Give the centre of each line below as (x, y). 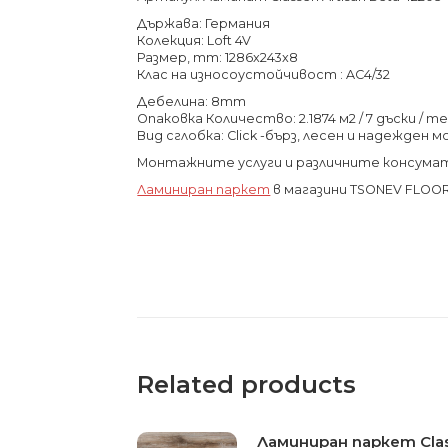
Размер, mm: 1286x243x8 (218, 57)
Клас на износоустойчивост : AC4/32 (264, 74)
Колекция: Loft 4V (194, 40)
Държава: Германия (204, 23)
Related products (247, 385)
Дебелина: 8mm (192, 101)
